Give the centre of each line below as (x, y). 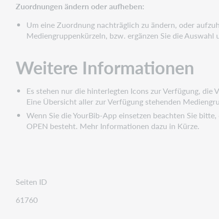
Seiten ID (31, 181)
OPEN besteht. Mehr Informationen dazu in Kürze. (113, 126)
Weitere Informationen (105, 67)
